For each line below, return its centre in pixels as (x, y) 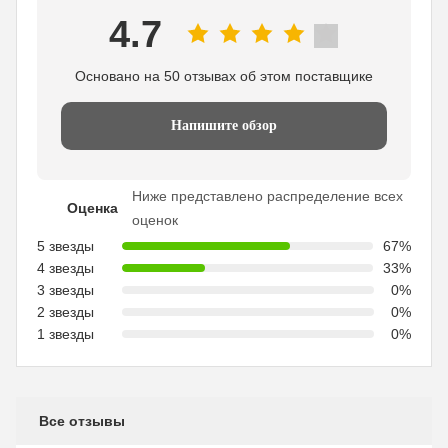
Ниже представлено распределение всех (267, 196)
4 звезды (65, 268)
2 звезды (65, 312)
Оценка (92, 208)
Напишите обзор (224, 125)
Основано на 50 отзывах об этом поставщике (224, 76)
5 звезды (65, 246)
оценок (155, 220)
